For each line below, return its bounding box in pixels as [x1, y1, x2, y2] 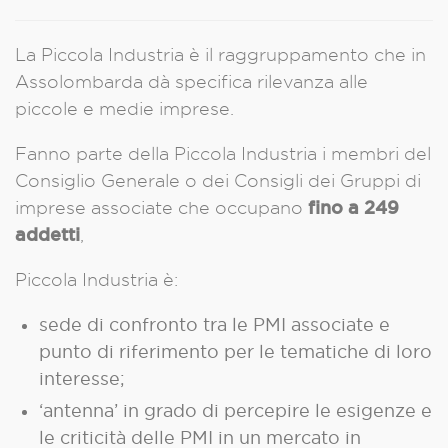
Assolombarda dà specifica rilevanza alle [15, 72, 368, 91]
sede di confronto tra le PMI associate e [39, 315, 390, 334]
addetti [15, 224, 80, 244]
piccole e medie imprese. [15, 99, 234, 118]
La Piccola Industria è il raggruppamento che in [15, 45, 426, 64]
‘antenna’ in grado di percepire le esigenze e [39, 400, 432, 420]
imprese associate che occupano [15, 198, 308, 217]
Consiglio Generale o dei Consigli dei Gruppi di [15, 171, 421, 190]
